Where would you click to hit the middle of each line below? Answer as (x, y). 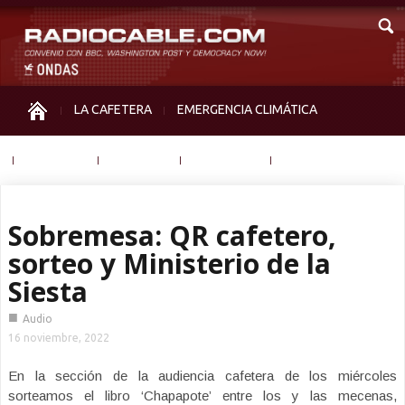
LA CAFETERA (113, 109)
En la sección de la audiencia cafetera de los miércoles (202, 376)
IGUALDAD (56, 159)
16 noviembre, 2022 (59, 338)
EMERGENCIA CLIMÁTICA (247, 109)
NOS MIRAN (226, 159)
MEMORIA (140, 159)
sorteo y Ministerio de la (170, 264)
